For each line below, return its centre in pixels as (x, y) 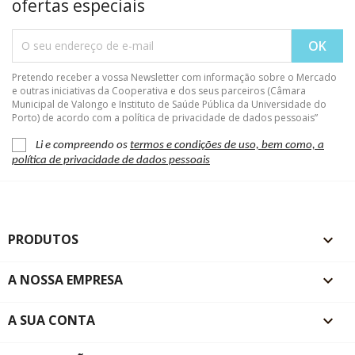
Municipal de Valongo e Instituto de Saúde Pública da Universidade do (169, 104)
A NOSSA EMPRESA (65, 280)
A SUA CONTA (52, 320)
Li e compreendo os (83, 145)
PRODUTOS (43, 239)
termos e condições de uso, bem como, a (227, 145)
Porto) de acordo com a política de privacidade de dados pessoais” (165, 117)
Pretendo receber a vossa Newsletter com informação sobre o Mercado (174, 77)
